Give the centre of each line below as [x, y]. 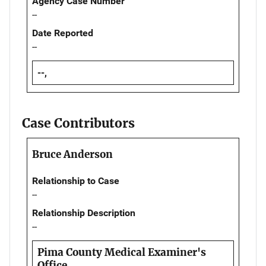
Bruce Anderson [72, 155]
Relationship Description [84, 213]
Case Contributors [78, 123]
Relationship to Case [76, 181]
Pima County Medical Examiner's [122, 253]
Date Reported [63, 33]
